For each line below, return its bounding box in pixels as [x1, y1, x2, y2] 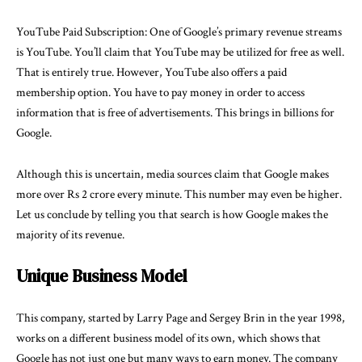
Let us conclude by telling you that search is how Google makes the [16, 206, 328, 222]
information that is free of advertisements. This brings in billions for [16, 105, 335, 121]
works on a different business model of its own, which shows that [16, 330, 321, 346]
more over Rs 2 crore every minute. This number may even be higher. [16, 186, 342, 202]
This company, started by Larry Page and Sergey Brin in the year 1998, [16, 309, 345, 326]
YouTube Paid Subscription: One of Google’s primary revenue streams [16, 24, 342, 40]
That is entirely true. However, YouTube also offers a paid [16, 65, 287, 81]
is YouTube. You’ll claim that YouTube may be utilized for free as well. [16, 44, 344, 61]
